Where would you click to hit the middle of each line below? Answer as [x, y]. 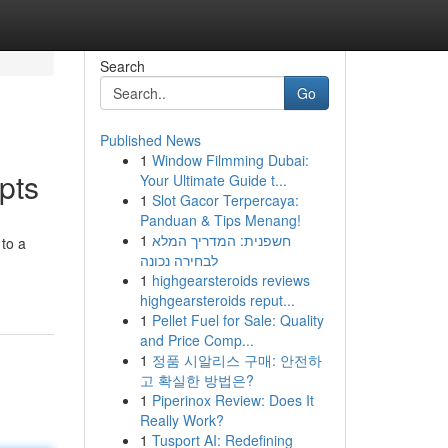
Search [122, 66]
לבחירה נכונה [178, 260]
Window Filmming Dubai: [230, 160]
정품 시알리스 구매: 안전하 [236, 360]
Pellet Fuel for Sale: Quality [237, 320]
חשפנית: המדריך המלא [221, 240]
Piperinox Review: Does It [232, 400]
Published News [150, 140]
